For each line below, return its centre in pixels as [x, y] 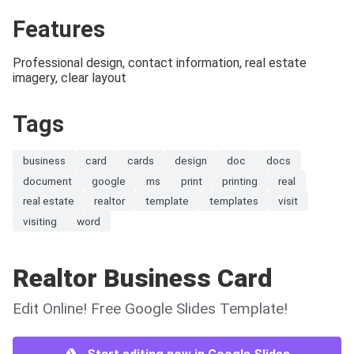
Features [59, 30]
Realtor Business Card [143, 278]
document [47, 181]
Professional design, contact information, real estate [160, 63]
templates [233, 201]
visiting [40, 221]
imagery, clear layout [70, 78]
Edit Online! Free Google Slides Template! [150, 308]
